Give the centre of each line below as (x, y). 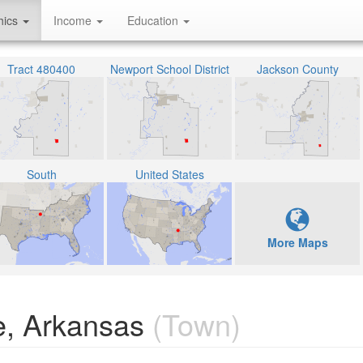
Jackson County (297, 69)
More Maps (297, 242)
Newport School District (169, 69)
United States (169, 174)
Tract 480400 (41, 69)
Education (154, 20)
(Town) (192, 324)
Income (74, 20)
